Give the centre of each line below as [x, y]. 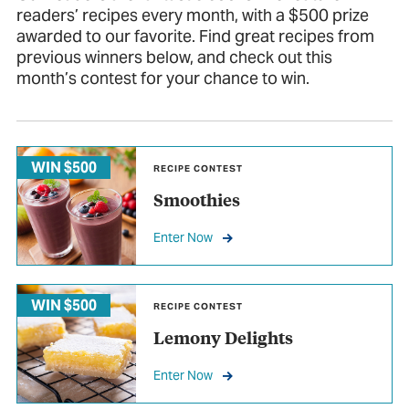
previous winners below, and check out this [174, 57]
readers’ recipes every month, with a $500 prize [193, 15]
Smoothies [196, 200]
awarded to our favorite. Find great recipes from [195, 36]
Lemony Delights [223, 338]
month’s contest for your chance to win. [163, 78]
